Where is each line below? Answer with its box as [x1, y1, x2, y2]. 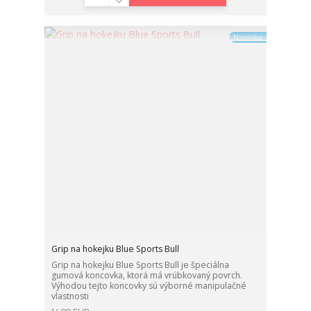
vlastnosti [51, 290, 90, 303]
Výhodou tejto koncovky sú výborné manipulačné [51, 280, 247, 292]
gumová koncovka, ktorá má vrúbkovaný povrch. [51, 269, 243, 282]
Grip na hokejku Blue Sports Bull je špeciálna [51, 259, 230, 271]
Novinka [233, 32, 262, 42]
